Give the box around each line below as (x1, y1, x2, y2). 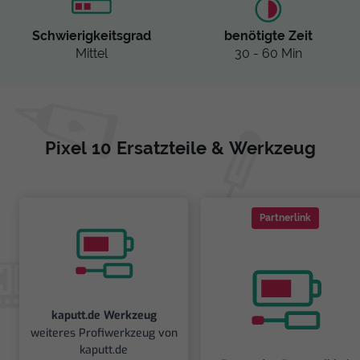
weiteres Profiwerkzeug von (30, 325, 178, 341)
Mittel (76, 47, 108, 61)
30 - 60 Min (235, 47, 302, 61)
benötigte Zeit (224, 29, 313, 43)
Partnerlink (260, 212, 311, 224)
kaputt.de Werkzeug (51, 307, 157, 323)
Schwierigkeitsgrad (32, 29, 151, 43)
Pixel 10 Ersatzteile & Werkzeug (44, 138, 316, 159)
